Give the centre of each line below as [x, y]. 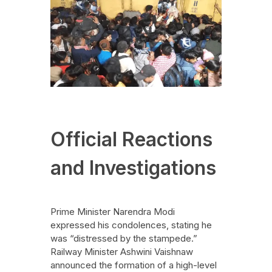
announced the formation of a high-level [133, 265]
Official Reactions [131, 140]
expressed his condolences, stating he [131, 225]
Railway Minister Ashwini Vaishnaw [121, 251]
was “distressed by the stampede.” [124, 238]
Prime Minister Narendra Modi [112, 211]
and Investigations [133, 168]
